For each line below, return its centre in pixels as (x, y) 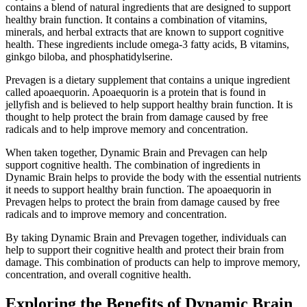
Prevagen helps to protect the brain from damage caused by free (143, 202)
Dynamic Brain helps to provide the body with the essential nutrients (153, 177)
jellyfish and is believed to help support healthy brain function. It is (149, 105)
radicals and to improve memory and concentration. (116, 214)
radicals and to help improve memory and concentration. (127, 130)
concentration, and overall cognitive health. (98, 275)
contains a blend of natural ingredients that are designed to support (148, 8)
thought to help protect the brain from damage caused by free (137, 117)
